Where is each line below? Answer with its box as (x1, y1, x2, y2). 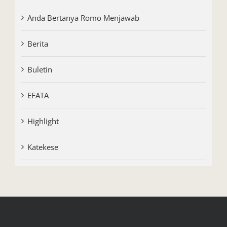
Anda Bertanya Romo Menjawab (27, 13, 139, 23)
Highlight (27, 116, 59, 127)
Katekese (27, 142, 58, 153)
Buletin (27, 64, 52, 75)
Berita (27, 39, 48, 49)
